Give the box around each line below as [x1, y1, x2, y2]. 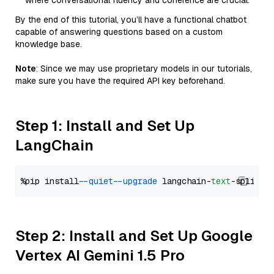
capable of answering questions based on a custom [15, 26, 223, 37]
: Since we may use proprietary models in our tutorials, [36, 63, 252, 74]
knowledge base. [15, 39, 82, 50]
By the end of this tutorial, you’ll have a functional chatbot [15, 14, 246, 25]
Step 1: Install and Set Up [15, 116, 194, 135]
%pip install [20, 176, 84, 187]
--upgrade [118, 176, 157, 187]
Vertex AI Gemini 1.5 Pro [15, 246, 185, 265]
